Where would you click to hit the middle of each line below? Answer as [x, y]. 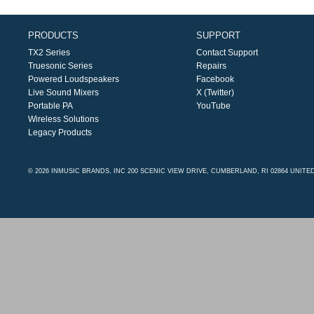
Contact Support [227, 53]
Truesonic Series [60, 66]
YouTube [213, 106]
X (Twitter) [215, 93]
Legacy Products [60, 132]
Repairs [211, 66]
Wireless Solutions [63, 119]
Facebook [215, 79]
